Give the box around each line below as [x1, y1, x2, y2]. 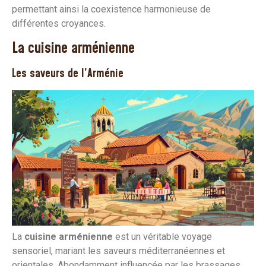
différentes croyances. [12, 18, 106, 30]
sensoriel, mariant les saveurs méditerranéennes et [12, 245, 225, 257]
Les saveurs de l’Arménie [12, 65, 123, 82]
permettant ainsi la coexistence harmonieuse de [12, 4, 211, 15]
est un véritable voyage [113, 231, 212, 243]
